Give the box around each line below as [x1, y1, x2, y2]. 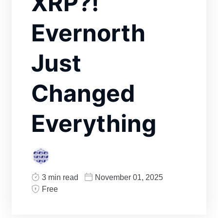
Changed [31, 79, 135, 108]
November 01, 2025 [95, 173, 163, 182]
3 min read [42, 173, 78, 182]
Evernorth [31, 18, 145, 48]
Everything [31, 109, 156, 138]
